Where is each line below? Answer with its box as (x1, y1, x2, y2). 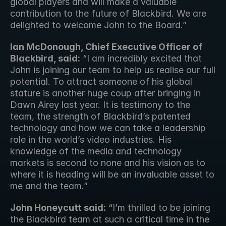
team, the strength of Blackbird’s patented (10, 111, 191, 122)
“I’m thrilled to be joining (106, 202, 210, 213)
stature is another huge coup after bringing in (10, 88, 201, 98)
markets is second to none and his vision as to (10, 157, 205, 168)
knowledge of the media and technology (10, 146, 182, 156)
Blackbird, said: (10, 53, 80, 64)
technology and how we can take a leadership (10, 123, 206, 133)
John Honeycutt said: (10, 202, 106, 213)
